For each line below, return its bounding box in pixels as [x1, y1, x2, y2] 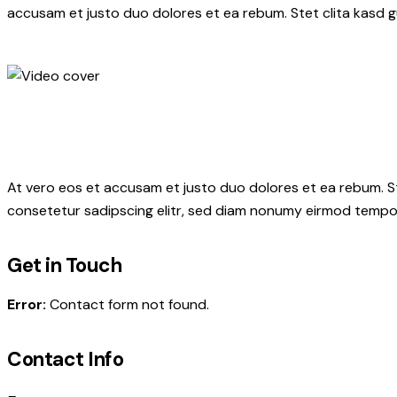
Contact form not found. [46, 295, 209, 315]
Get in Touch [7, 253, 121, 279]
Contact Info [7, 346, 123, 373]
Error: [7, 295, 46, 315]
